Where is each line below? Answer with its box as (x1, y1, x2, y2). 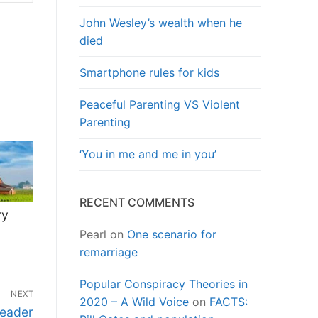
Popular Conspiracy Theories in (79, 277, 248, 292)
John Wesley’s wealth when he (79, 15, 242, 30)
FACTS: (209, 295, 248, 309)
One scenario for (127, 226, 216, 241)
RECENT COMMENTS (79, 194, 194, 209)
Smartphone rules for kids (79, 65, 219, 79)
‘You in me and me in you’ (79, 147, 216, 162)
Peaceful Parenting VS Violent (79, 97, 240, 112)
